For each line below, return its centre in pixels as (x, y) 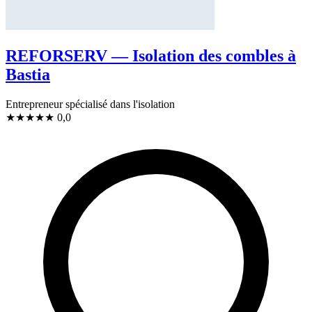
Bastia (28, 74)
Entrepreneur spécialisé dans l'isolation (90, 104)
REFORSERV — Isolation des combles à (151, 55)
